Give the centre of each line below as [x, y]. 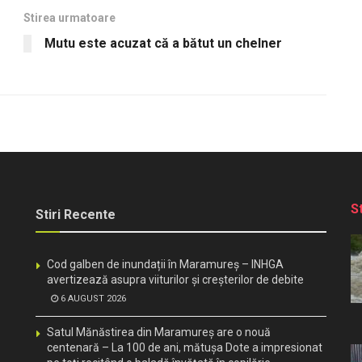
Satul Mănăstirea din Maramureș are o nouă [159, 332]
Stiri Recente [76, 214]
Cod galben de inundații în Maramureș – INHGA [165, 264]
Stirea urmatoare [69, 17]
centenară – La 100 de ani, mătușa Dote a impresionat [185, 347]
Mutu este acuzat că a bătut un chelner [163, 43]
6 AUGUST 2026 [92, 298]
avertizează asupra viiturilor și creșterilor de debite [175, 279]
